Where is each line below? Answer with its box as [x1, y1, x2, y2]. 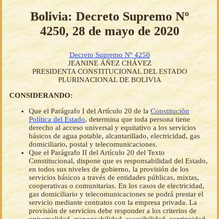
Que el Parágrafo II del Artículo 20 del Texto [29, 149, 165, 157]
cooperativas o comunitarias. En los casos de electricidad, [29, 182, 204, 190]
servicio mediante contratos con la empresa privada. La [29, 198, 197, 207]
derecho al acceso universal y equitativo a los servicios [29, 124, 196, 132]
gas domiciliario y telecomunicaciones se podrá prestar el [29, 190, 203, 198]
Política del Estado [29, 115, 85, 124]
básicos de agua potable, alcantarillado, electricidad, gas [29, 132, 200, 140]
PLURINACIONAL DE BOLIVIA [58, 76, 161, 84]
